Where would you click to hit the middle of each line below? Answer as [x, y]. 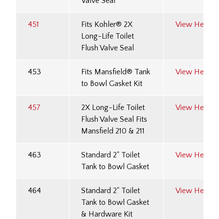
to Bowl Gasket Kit [112, 84]
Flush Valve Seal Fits [114, 120]
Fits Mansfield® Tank [116, 72]
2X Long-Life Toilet [113, 108]
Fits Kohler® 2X [107, 25]
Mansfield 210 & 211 [113, 131]
